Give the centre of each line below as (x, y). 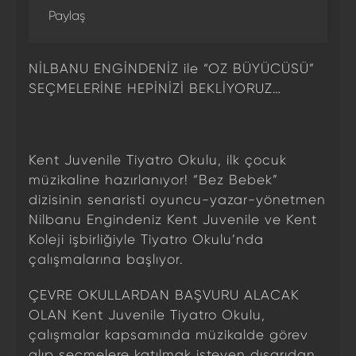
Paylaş (67, 15)
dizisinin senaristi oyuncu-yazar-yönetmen (177, 199)
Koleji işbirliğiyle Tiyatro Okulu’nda (146, 239)
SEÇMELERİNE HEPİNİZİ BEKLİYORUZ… (155, 88)
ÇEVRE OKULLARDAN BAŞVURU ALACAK (164, 295)
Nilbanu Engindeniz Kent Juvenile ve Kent (173, 219)
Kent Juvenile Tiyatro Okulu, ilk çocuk (158, 160)
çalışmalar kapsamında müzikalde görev (168, 335)
